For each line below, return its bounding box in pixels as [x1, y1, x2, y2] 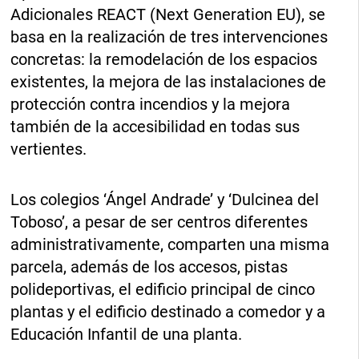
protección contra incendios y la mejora [10, 94, 291, 114]
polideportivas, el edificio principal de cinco [10, 279, 316, 299]
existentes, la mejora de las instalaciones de [10, 71, 327, 91]
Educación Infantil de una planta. [10, 324, 243, 344]
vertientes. [10, 139, 87, 159]
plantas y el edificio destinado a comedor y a [10, 301, 326, 321]
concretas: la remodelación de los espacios [10, 49, 318, 69]
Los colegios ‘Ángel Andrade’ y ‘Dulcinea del [10, 189, 320, 209]
